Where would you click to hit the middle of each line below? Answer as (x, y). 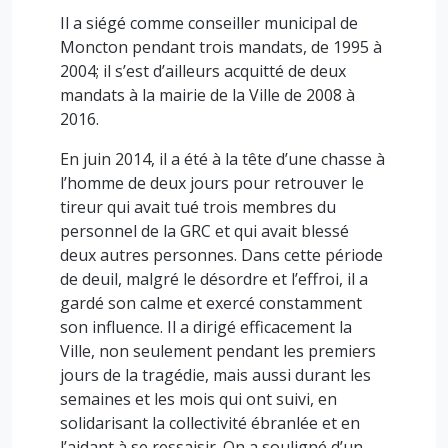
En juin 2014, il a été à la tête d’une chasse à (222, 159)
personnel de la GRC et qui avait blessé (204, 231)
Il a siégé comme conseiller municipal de (209, 23)
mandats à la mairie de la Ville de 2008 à (207, 95)
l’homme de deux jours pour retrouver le (212, 183)
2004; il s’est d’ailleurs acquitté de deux (203, 71)
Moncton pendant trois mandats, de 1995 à (221, 47)
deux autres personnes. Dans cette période (221, 255)
